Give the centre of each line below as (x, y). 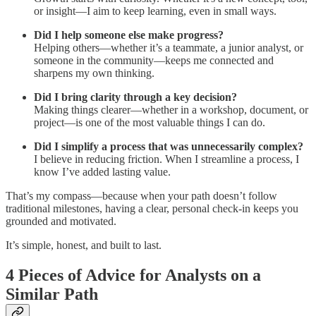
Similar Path (52, 294)
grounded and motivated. (61, 221)
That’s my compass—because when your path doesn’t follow (141, 196)
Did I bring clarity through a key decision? (135, 97)
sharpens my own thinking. (94, 73)
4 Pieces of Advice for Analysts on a (133, 275)
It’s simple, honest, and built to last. (84, 245)
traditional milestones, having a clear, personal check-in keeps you (152, 209)
